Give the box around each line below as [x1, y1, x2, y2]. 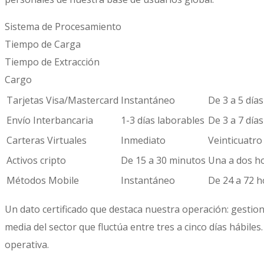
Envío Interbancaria [6, 114, 93, 127]
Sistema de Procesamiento [5, 20, 121, 34]
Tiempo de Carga [5, 38, 81, 51]
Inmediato [121, 134, 166, 147]
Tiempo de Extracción [5, 55, 100, 69]
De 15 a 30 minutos [121, 154, 206, 167]
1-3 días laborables [121, 114, 204, 127]
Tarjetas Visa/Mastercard [6, 94, 118, 107]
